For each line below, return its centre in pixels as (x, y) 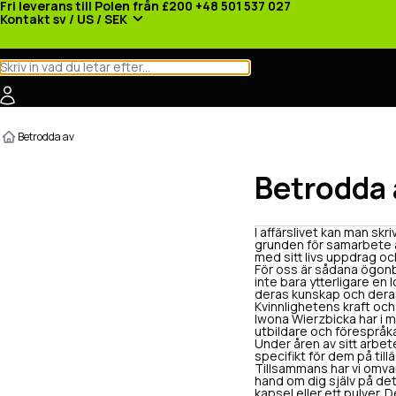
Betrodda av (46, 137)
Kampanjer (216, 55)
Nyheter (158, 55)
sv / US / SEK (90, 20)
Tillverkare (101, 55)
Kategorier (37, 55)
